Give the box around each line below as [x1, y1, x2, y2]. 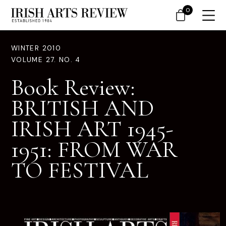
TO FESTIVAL [11, 156, 148, 184]
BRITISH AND [11, 94, 154, 122]
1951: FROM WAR [11, 135, 178, 163]
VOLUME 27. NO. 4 [11, 55, 81, 64]
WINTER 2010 [11, 44, 61, 52]
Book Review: [11, 73, 135, 101]
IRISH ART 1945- [11, 115, 174, 143]
